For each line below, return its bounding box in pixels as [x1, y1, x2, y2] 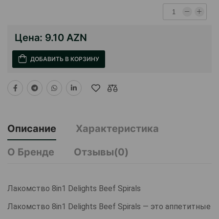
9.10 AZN [45, 32, 87, 44]
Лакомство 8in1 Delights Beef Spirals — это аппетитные [7, 202, 211, 212]
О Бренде [7, 146, 54, 158]
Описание [7, 123, 56, 135]
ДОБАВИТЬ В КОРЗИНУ [30, 55, 99, 63]
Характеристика [76, 123, 159, 135]
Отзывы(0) [74, 146, 129, 158]
